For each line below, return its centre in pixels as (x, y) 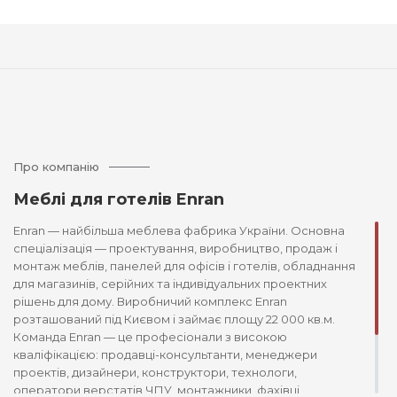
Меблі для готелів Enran (119, 199)
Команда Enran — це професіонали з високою (150, 337)
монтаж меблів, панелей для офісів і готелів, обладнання (184, 266)
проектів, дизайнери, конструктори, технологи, (155, 372)
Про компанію (56, 167)
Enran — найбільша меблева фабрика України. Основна (179, 230)
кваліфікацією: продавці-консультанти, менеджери (165, 354)
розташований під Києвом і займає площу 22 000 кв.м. (174, 319)
